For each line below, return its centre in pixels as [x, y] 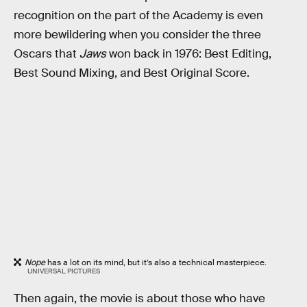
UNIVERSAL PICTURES [63, 271]
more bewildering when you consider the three [137, 34]
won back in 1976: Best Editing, [190, 53]
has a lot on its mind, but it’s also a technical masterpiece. [156, 262]
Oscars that [47, 53]
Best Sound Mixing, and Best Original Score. [132, 73]
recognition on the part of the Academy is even [138, 15]
